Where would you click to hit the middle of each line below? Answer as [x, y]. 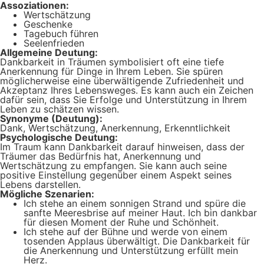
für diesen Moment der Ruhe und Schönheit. [121, 222]
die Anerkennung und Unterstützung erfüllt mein [131, 250]
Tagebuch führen [61, 34]
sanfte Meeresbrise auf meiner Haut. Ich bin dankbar [140, 213]
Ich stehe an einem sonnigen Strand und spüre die [135, 203]
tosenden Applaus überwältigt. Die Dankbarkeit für [137, 241]
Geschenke [48, 24]
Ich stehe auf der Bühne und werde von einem [126, 232]
